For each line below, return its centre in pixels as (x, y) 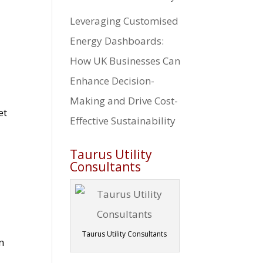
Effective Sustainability (123, 120)
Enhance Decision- (112, 80)
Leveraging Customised (124, 21)
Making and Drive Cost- (124, 100)
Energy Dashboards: (117, 41)
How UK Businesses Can (125, 60)
